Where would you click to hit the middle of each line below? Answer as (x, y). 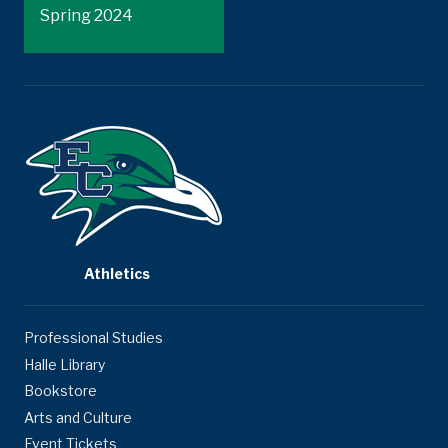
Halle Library (64, 364)
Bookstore (60, 391)
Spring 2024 (86, 16)
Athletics (117, 274)
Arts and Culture (78, 417)
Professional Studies (93, 338)
